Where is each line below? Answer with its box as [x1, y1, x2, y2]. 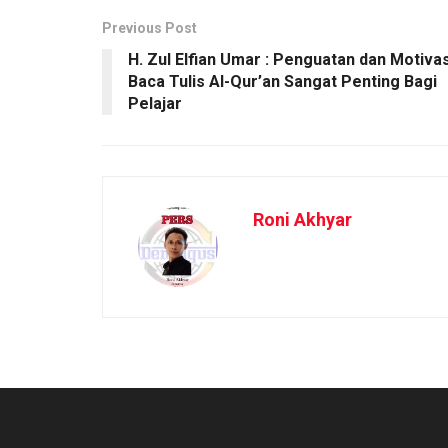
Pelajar [128, 93, 182, 113]
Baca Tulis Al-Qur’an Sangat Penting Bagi [128, 71, 437, 91]
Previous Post [102, 19, 197, 36]
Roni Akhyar [253, 208, 352, 230]
